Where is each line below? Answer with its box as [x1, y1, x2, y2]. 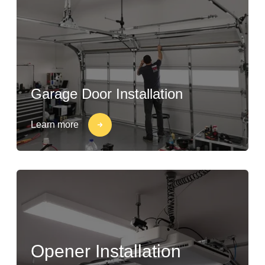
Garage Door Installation [31, 86, 183, 102]
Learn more [31, 119, 79, 130]
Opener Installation [31, 241, 181, 261]
